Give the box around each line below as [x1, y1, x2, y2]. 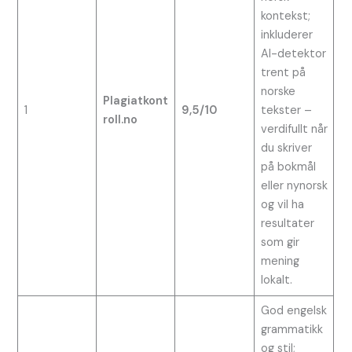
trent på [260, 65, 306, 81]
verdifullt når [260, 122, 328, 137]
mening [260, 254, 299, 269]
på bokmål [260, 159, 316, 175]
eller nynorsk [260, 178, 328, 194]
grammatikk [260, 322, 323, 338]
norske [260, 84, 295, 100]
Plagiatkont [102, 93, 168, 109]
